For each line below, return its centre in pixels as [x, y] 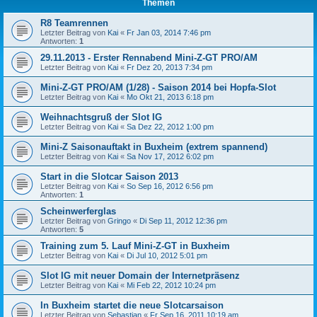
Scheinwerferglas [78, 211]
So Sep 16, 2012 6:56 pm [170, 186]
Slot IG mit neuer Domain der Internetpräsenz [140, 275]
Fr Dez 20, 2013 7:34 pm [169, 67]
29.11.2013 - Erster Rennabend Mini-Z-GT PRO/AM [149, 57]
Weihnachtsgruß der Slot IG [101, 117]
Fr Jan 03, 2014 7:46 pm [169, 32]
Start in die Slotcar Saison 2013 [109, 176]
